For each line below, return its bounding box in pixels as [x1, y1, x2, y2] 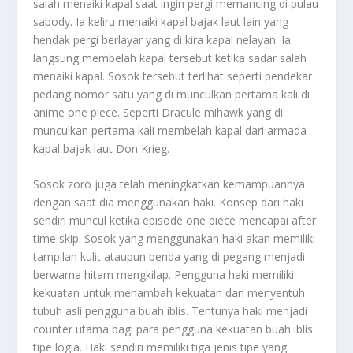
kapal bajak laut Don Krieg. [33, 140, 170, 156]
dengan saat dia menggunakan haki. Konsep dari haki [33, 194, 304, 210]
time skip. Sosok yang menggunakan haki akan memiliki [33, 230, 316, 246]
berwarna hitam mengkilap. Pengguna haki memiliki [33, 266, 295, 282]
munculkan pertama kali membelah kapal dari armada [33, 122, 307, 138]
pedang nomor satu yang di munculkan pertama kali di [33, 86, 310, 102]
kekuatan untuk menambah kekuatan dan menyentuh [33, 284, 306, 300]
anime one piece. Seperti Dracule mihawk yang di [33, 104, 284, 120]
